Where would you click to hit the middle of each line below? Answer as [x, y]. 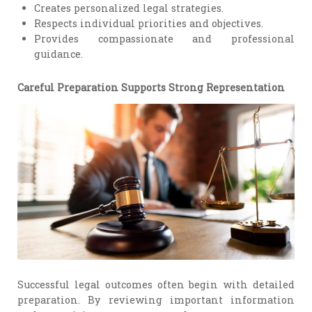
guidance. [59, 54]
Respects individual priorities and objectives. [149, 24]
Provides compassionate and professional [164, 39]
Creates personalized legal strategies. [129, 8]
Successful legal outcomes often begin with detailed [156, 284]
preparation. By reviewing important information [156, 299]
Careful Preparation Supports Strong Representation [151, 87]
